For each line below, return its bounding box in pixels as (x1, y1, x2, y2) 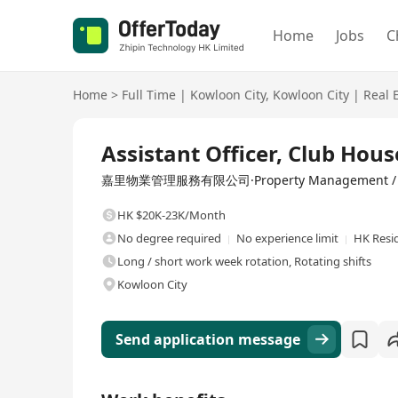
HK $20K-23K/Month (117, 207, 226, 223)
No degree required (117, 230, 221, 246)
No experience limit (236, 230, 338, 246)
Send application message (115, 330, 300, 349)
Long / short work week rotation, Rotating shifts (117, 253, 371, 269)
